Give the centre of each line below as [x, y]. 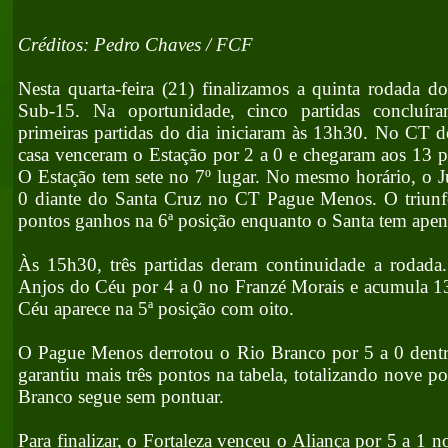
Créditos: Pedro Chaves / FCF [135, 44]
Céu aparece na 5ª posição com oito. [156, 308]
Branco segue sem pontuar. [121, 396]
